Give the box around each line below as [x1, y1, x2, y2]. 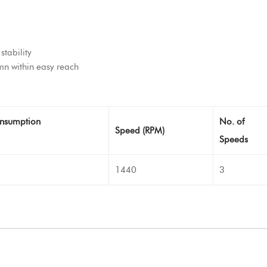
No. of [219, 116, 244, 127]
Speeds [219, 134, 248, 145]
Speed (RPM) [115, 125, 164, 136]
